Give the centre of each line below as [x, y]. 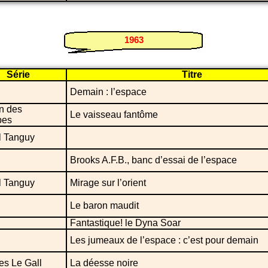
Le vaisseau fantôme [114, 114]
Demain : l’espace [108, 92]
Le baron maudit [104, 205]
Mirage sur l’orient [108, 182]
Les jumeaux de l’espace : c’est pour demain [164, 240]
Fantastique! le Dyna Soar [125, 223]
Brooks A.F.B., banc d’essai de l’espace [153, 160]
